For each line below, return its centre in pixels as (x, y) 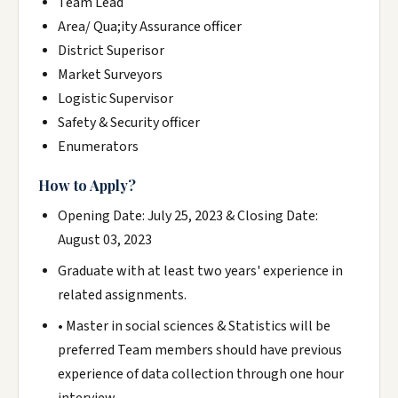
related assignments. (122, 295)
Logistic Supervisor (115, 99)
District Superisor (111, 51)
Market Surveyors (110, 75)
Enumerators (98, 147)
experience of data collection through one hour (201, 374)
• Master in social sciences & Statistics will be (194, 326)
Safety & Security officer (129, 123)
